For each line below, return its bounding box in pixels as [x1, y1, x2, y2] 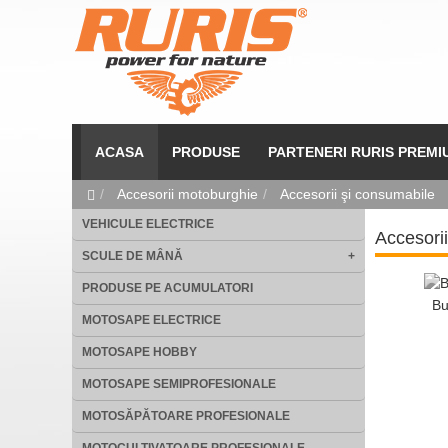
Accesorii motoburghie [117, 186, 258, 202]
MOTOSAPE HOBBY [82, 345, 197, 359]
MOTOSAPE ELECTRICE [82, 313, 221, 327]
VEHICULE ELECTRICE [82, 217, 214, 231]
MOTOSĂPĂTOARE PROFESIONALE [82, 409, 290, 423]
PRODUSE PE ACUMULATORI [82, 281, 253, 295]
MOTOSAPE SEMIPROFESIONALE [82, 377, 276, 391]
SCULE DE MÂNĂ [82, 249, 183, 263]
